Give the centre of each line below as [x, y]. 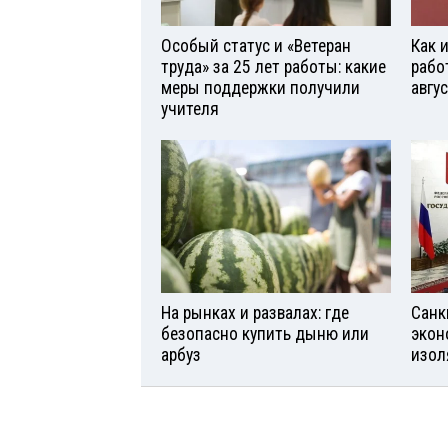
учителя [190, 109]
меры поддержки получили [260, 88]
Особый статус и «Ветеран [256, 46]
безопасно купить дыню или [265, 334]
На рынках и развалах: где [255, 313]
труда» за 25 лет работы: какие [273, 67]
